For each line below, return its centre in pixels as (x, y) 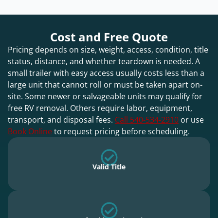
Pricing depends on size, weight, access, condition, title (108, 49)
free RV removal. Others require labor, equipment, (100, 108)
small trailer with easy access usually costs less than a (106, 73)
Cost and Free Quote (109, 36)
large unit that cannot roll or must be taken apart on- (105, 84)
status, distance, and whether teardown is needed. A (104, 61)
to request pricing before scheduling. (121, 131)
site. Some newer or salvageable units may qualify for (105, 96)
